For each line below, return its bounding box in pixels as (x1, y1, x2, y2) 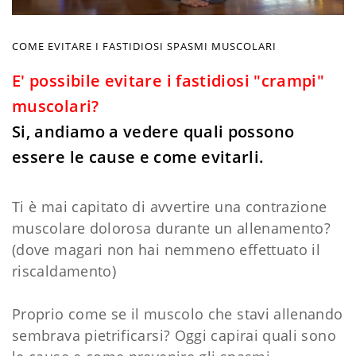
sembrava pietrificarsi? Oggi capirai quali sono (12, 325, 336, 345)
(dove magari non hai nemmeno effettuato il (12, 239, 321, 259)
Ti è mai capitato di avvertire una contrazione (12, 196, 327, 216)
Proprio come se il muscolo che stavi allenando (12, 304, 343, 323)
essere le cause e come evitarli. (12, 145, 265, 168)
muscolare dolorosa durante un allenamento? (12, 218, 331, 238)
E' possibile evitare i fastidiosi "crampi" (12, 69, 325, 91)
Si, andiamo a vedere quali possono (12, 120, 295, 142)
